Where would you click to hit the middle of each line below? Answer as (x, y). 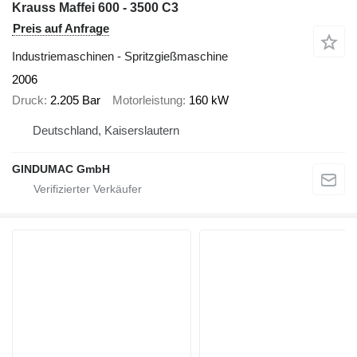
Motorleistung (147, 100)
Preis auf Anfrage (61, 28)
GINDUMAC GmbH (61, 169)
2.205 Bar (75, 100)
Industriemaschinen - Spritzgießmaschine (120, 56)
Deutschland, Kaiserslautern (106, 130)
